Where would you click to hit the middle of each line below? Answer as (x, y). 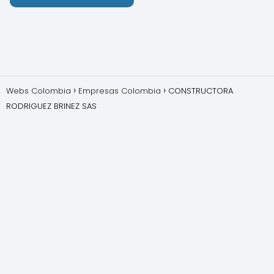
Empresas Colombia (120, 91)
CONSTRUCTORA (201, 91)
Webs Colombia (39, 91)
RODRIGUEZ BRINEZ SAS (51, 106)
